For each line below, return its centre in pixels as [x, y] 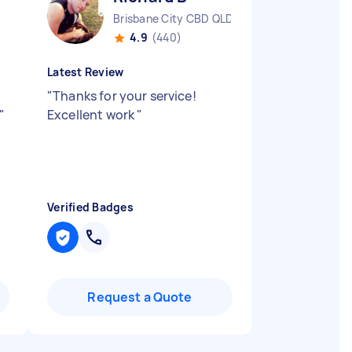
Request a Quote [140, 297]
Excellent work [92, 115]
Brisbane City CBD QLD [174, 18]
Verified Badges [90, 207]
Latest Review [86, 72]
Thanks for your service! [125, 96]
